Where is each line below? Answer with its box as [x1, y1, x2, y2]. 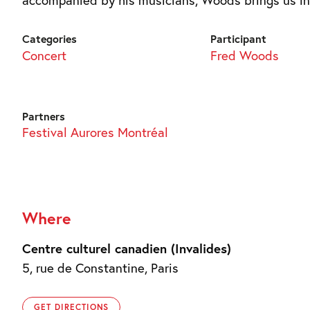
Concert [22, 46, 66, 64]
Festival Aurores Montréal [22, 123, 168, 140]
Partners [22, 108, 65, 123]
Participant [210, 30, 266, 46]
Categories [22, 30, 77, 46]
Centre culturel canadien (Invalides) [22, 239, 231, 257]
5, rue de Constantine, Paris [22, 259, 179, 276]
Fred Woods [210, 46, 279, 64]
